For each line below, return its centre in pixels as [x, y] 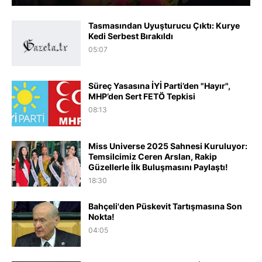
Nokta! [101, 216]
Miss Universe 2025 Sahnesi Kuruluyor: [168, 146]
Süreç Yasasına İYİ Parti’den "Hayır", [159, 85]
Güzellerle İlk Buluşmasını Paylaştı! [158, 167]
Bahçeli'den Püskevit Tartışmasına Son [165, 206]
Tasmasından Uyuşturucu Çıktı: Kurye [164, 25]
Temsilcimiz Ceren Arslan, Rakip [153, 156]
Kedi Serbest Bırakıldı [131, 36]
